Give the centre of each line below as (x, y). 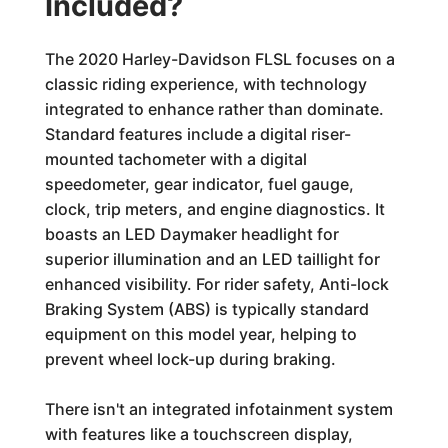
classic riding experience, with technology (205, 84)
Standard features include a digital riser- (197, 134)
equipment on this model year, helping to (200, 334)
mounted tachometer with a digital (175, 159)
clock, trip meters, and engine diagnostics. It (214, 209)
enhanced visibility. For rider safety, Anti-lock (216, 284)
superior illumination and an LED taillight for (212, 259)
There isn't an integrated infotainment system (218, 409)
